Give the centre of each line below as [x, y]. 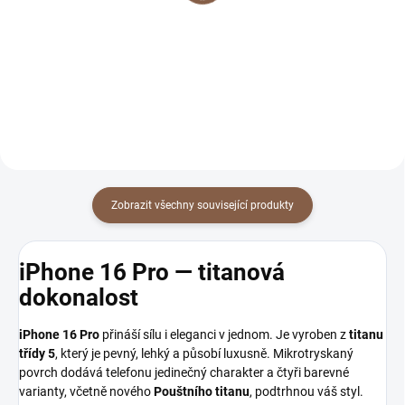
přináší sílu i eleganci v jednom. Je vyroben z [224, 335]
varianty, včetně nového [86, 392]
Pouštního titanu [202, 392]
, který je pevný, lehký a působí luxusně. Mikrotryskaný [204, 354]
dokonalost [79, 297]
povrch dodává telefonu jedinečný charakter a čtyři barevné [184, 373]
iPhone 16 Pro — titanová [152, 272]
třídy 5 [37, 354]
